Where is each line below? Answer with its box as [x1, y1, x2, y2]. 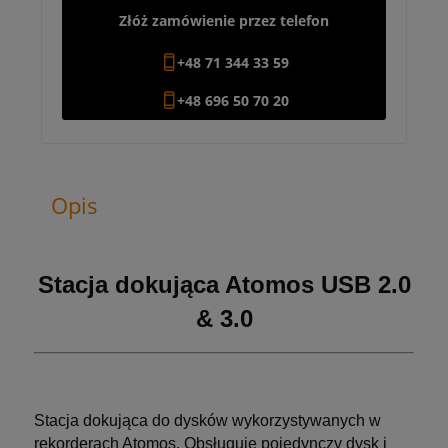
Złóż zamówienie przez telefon [119, 10, 329, 30]
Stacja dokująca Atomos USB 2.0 [37, 270, 411, 298]
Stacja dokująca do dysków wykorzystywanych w [34, 411, 381, 429]
